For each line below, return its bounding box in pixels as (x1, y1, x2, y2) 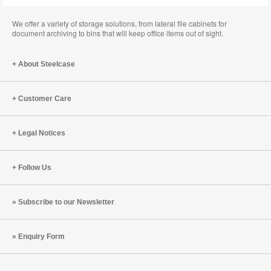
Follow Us (18, 163, 51, 172)
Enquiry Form (18, 232, 65, 241)
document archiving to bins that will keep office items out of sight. (12, 28, 223, 38)
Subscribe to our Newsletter (18, 198, 114, 206)
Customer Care (18, 94, 71, 103)
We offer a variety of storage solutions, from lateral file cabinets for (12, 18, 227, 28)
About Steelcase (18, 60, 75, 68)
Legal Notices (18, 129, 65, 137)
